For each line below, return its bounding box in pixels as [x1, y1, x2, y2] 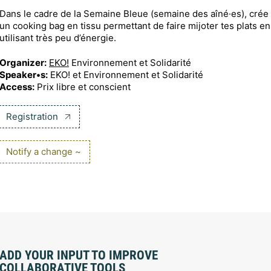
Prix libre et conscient [34, 80, 131, 93]
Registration [6, 110, 60, 122]
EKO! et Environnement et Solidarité [48, 68, 203, 80]
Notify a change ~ [6, 146, 81, 157]
